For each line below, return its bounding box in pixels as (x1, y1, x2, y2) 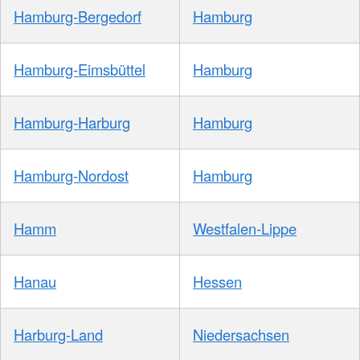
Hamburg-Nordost (14, 165, 129, 186)
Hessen (193, 271, 242, 292)
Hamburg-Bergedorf (14, 6, 141, 27)
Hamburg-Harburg (14, 112, 130, 133)
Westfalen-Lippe (193, 218, 297, 239)
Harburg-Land (14, 324, 103, 346)
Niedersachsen (193, 324, 289, 346)
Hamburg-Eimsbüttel (14, 59, 145, 80)
